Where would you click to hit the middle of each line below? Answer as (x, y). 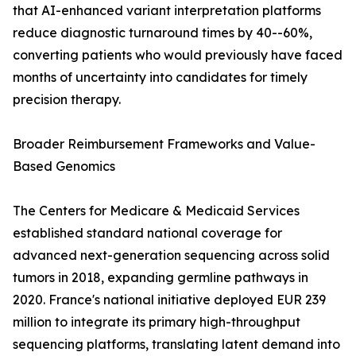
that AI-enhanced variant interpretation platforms (167, 11)
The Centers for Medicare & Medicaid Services (156, 211)
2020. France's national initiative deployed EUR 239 (169, 300)
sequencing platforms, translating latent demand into (176, 344)
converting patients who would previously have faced (178, 55)
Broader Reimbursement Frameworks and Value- (164, 144)
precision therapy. (67, 100)
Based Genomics (64, 166)
